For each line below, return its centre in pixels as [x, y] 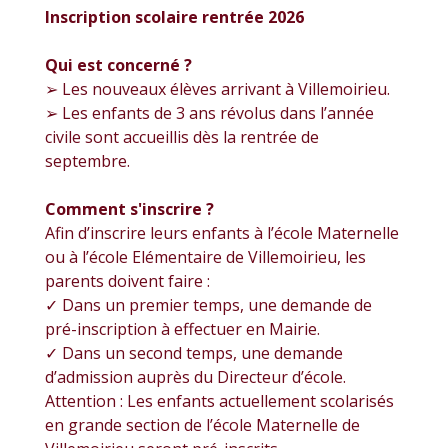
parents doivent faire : [127, 280]
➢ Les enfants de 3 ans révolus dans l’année [209, 112]
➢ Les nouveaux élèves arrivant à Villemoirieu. [217, 88]
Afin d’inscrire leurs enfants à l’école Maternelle [222, 232]
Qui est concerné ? [118, 64]
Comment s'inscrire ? [129, 208]
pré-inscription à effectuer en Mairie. [182, 328]
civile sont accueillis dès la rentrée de [182, 136]
